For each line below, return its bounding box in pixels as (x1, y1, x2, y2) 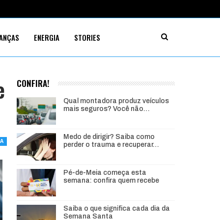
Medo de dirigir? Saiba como (63, 133, 155, 141)
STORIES (74, 32, 100, 43)
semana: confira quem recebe (63, 177, 159, 185)
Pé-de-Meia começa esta (63, 169, 146, 177)
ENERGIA (33, 32, 59, 43)
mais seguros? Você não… (63, 105, 150, 113)
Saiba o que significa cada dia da (63, 205, 170, 213)
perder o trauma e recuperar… (63, 141, 159, 149)
